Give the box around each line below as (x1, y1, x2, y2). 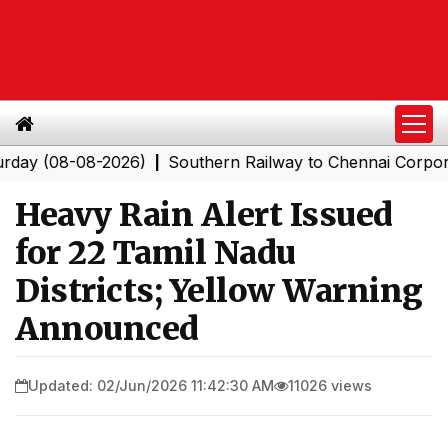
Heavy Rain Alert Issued (15, 195, 393, 235)
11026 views (288, 376, 372, 394)
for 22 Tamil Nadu (15, 233, 296, 273)
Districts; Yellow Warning (15, 271, 423, 311)
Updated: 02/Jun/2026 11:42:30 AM (28, 376, 274, 394)
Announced (15, 309, 199, 349)
